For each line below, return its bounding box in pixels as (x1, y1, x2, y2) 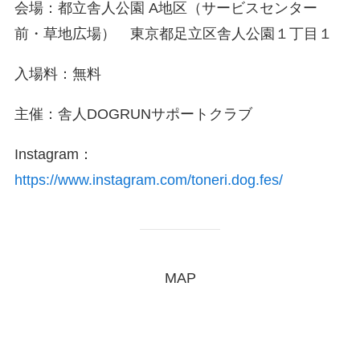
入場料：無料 (14, 65, 101, 82)
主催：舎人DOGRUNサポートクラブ (14, 105, 252, 122)
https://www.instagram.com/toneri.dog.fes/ (14, 171, 283, 188)
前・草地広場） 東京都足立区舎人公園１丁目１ (14, 26, 333, 42)
